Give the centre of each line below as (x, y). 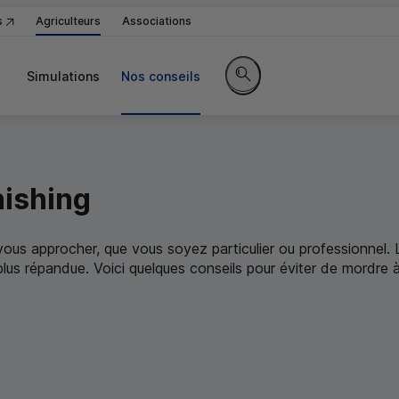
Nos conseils (161, 76)
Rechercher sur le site (298, 98)
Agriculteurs (68, 21)
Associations (157, 21)
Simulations (63, 76)
